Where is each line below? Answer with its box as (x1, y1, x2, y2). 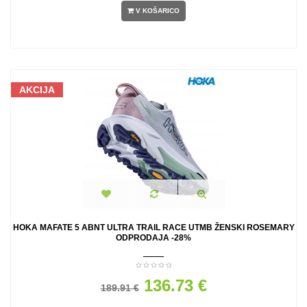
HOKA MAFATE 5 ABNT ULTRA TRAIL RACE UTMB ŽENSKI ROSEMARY (12, 223, 295, 232)
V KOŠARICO (136, 7, 180, 15)
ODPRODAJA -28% (116, 233, 191, 243)
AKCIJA (19, 84, 55, 95)
